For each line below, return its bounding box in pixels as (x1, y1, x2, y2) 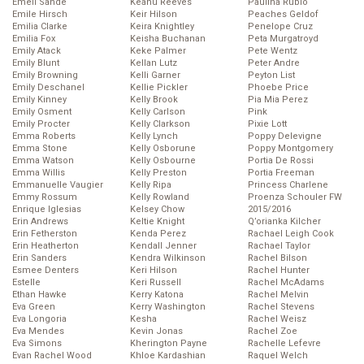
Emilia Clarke (12, 21, 67, 32)
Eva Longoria (12, 314, 67, 325)
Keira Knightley (130, 21, 194, 32)
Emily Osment (12, 106, 71, 118)
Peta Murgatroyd (248, 33, 318, 45)
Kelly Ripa (130, 180, 171, 191)
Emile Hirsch (12, 9, 67, 20)
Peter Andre (248, 58, 300, 69)
